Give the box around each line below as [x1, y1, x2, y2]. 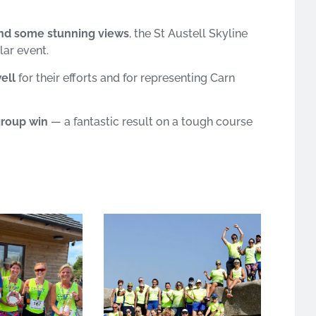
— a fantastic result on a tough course [48, 114, 253, 128]
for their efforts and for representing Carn [16, 71, 235, 85]
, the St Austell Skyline [129, 27, 248, 41]
